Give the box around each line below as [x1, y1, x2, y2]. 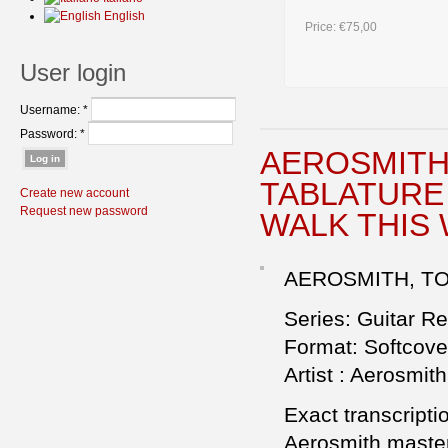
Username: [20, 103, 83, 117]
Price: [305, 20, 339, 35]
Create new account [20, 186, 129, 200]
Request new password [20, 204, 148, 218]
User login [20, 59, 126, 86]
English [101, 9, 145, 23]
